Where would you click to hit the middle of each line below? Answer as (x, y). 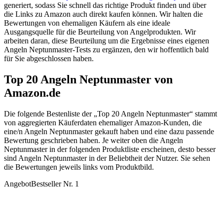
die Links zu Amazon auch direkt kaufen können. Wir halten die (103, 14)
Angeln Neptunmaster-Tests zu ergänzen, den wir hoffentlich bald (106, 50)
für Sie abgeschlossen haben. (49, 59)
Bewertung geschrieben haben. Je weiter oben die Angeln (93, 141)
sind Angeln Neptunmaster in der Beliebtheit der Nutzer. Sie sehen (107, 158)
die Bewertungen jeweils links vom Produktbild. (79, 167)
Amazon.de (32, 93)
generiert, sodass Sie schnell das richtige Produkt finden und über (105, 5)
